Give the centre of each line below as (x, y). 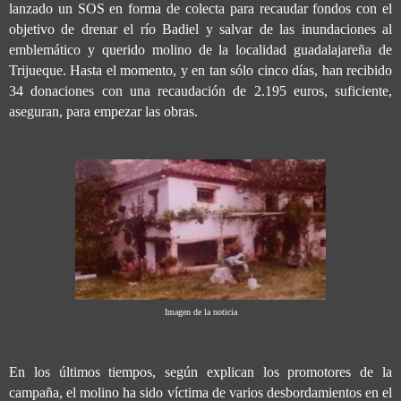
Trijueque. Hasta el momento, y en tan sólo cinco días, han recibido (200, 70)
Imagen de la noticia (200, 312)
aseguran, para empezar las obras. (103, 111)
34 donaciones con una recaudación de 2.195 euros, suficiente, (200, 90)
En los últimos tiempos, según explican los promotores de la (200, 372)
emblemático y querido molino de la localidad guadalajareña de (200, 49)
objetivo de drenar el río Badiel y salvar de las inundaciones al (200, 29)
